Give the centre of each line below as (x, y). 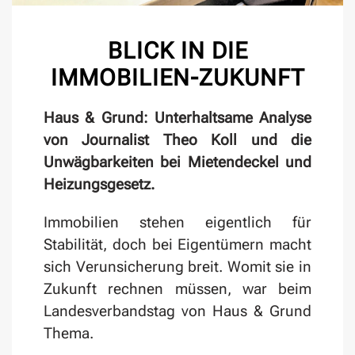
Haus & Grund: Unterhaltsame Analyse (177, 118)
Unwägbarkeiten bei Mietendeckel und (177, 162)
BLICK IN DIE (177, 51)
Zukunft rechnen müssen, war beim (177, 289)
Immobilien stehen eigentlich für (177, 223)
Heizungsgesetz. (99, 185)
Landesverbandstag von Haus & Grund (177, 311)
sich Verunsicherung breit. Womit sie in (177, 267)
